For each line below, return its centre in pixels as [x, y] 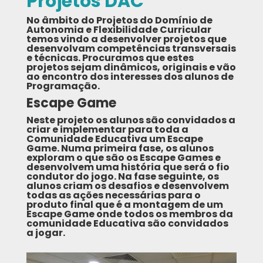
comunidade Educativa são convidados [127, 224]
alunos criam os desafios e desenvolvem [127, 186]
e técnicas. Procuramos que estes [110, 58]
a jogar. [45, 233]
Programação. [63, 86]
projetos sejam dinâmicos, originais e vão [131, 68]
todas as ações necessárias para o [113, 195]
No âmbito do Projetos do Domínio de [119, 21]
